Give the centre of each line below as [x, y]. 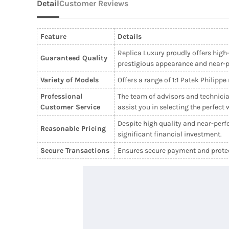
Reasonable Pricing [73, 128]
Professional [61, 96]
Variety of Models [69, 80]
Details [129, 36]
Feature [53, 36]
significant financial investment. [169, 134]
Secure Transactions [75, 150]
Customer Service [70, 107]
